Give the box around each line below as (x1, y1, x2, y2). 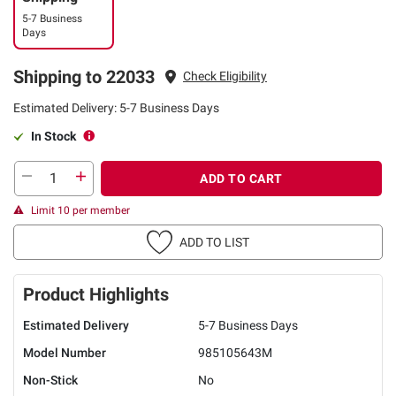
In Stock (31, 128, 76, 143)
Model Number (23, 345, 106, 360)
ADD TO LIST (179, 234, 249, 249)
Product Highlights (23, 283, 169, 305)
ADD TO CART (200, 171, 283, 186)
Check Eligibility (183, 69, 267, 84)
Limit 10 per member (31, 203, 130, 217)
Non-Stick (23, 372, 78, 387)
